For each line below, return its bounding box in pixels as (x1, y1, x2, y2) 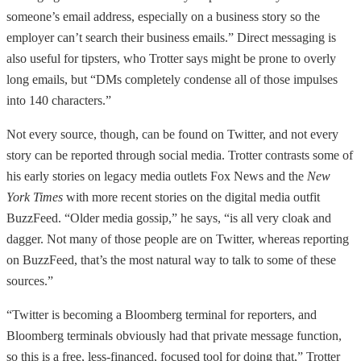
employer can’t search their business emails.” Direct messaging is (6, 31, 336, 45)
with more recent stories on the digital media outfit (63, 190, 320, 205)
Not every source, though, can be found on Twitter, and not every (6, 127, 338, 142)
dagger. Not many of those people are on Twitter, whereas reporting (6, 232, 349, 247)
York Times (6, 190, 63, 205)
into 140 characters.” (6, 93, 111, 108)
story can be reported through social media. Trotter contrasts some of (6, 148, 353, 163)
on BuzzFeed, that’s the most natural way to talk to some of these (6, 253, 336, 268)
